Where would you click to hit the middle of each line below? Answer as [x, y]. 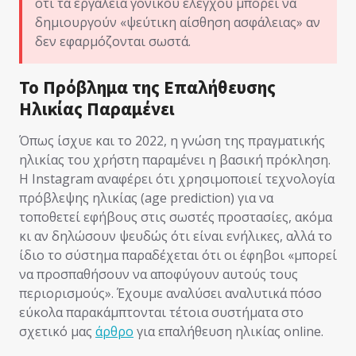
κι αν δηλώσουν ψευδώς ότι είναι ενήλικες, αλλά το [176, 236]
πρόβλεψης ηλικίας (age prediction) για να [146, 197]
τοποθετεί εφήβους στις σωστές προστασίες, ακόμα [176, 217]
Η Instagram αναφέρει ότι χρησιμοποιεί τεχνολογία [177, 178]
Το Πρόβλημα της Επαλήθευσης [147, 87]
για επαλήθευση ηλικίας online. [228, 331]
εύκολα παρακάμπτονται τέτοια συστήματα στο [161, 312]
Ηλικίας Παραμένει [97, 108]
